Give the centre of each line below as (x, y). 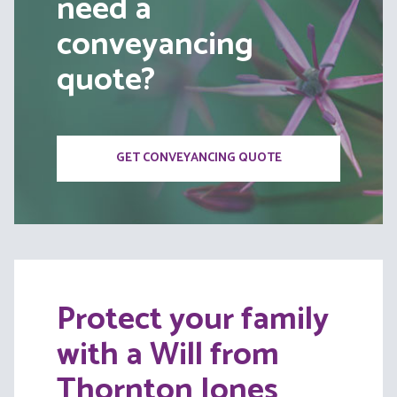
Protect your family (193, 320)
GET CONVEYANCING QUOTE (198, 159)
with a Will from (168, 355)
